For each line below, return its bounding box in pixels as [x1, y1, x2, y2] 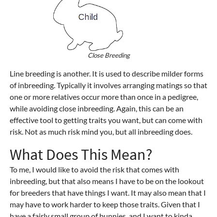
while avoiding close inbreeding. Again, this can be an [10, 103, 184, 113]
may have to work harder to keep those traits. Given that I [10, 199, 200, 209]
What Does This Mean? [10, 144, 153, 164]
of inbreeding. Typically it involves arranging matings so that [10, 80, 207, 90]
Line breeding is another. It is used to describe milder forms [10, 68, 203, 78]
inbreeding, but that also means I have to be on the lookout [10, 176, 204, 186]
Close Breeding [87, 51, 130, 59]
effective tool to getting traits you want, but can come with [10, 115, 202, 124]
